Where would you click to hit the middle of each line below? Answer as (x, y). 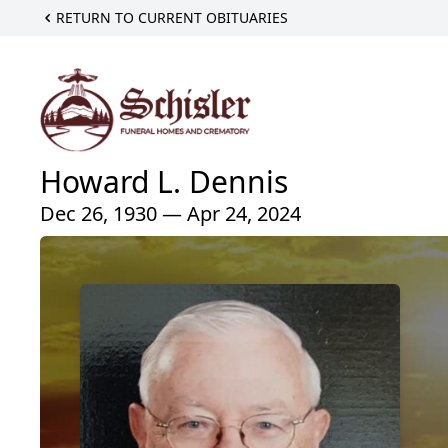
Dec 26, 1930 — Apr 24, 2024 (170, 213)
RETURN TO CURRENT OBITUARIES (172, 17)
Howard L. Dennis (164, 181)
